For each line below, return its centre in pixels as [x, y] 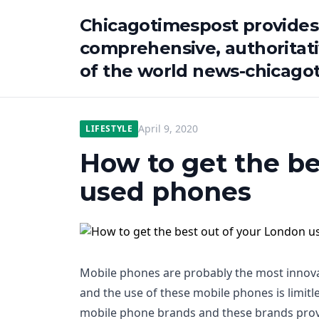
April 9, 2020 [168, 129]
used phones [166, 192]
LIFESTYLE [109, 129]
